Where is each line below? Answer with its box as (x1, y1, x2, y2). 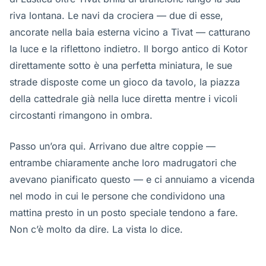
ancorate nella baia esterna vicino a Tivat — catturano (9, 26, 251, 38)
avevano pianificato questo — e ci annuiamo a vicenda (9, 173, 255, 185)
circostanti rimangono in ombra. (9, 109, 153, 121)
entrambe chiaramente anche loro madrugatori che (9, 157, 236, 169)
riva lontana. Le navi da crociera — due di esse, (9, 9, 223, 21)
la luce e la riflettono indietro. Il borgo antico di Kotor (9, 43, 248, 55)
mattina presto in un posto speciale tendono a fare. (9, 207, 238, 218)
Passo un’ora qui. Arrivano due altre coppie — (9, 140, 216, 152)
